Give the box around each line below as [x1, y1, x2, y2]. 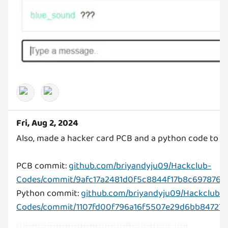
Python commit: [16, 186, 81, 201]
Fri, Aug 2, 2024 [16, 116, 78, 131]
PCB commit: [16, 159, 69, 174]
